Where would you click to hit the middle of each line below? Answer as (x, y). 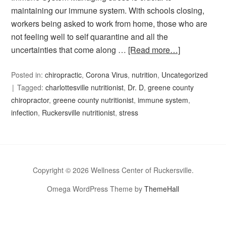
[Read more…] (154, 50)
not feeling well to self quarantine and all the (90, 37)
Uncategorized (185, 75)
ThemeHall (162, 189)
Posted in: (28, 75)
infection (25, 112)
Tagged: (32, 87)
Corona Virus (107, 75)
